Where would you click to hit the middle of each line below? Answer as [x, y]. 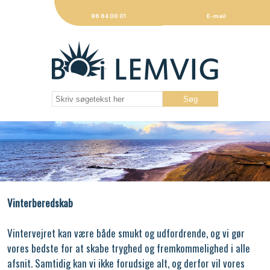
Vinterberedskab [40, 203]
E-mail [216, 16]
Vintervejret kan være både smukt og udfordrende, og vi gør [126, 233]
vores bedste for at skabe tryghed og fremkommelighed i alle [128, 248]
